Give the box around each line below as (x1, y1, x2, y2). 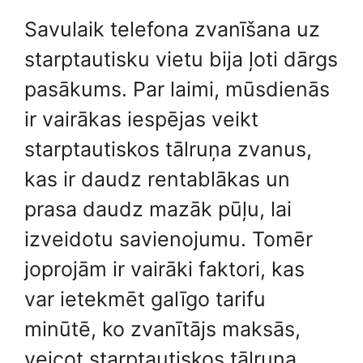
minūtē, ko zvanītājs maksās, (24, 316, 301, 341)
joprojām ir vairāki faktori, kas (24, 256, 305, 281)
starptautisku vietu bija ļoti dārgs (24, 46, 338, 71)
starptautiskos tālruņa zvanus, (24, 136, 312, 161)
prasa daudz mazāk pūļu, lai (24, 196, 292, 221)
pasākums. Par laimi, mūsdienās (24, 76, 330, 101)
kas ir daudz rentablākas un (24, 166, 290, 191)
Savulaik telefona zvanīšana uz (24, 16, 320, 41)
